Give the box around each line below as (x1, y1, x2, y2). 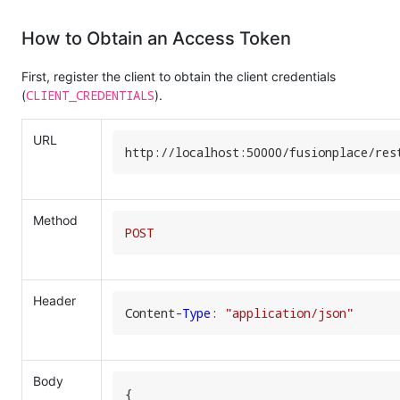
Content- (125, 304, 182, 321)
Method (33, 212, 78, 228)
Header (33, 292, 76, 308)
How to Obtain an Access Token (21, 27, 291, 49)
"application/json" (225, 304, 354, 321)
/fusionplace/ (282, 143, 375, 161)
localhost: (175, 143, 246, 161)
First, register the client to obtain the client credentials (21, 68, 336, 84)
